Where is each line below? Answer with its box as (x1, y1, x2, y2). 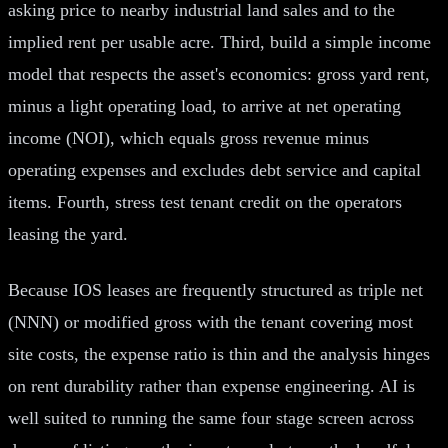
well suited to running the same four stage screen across (8, 407, 414, 428)
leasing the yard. (8, 223, 128, 244)
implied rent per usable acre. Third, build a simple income (8, 31, 431, 52)
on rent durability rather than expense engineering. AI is (8, 375, 415, 396)
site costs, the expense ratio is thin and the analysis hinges (8, 343, 430, 364)
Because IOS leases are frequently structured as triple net (8, 279, 423, 300)
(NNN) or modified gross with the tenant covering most (8, 311, 413, 332)
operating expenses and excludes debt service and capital (8, 159, 421, 180)
